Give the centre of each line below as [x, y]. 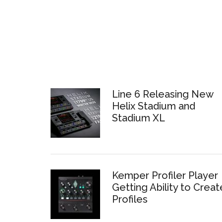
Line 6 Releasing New [163, 94]
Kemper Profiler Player [165, 175]
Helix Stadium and [154, 106]
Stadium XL [139, 118]
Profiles [130, 199]
